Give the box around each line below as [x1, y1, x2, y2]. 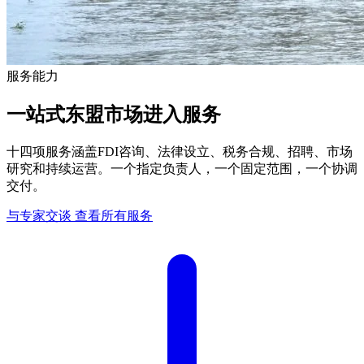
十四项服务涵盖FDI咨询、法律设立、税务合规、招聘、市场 [6, 144, 353, 158]
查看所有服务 [75, 208, 153, 223]
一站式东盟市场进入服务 [6, 103, 221, 125]
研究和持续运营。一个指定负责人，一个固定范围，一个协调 [6, 161, 357, 175]
